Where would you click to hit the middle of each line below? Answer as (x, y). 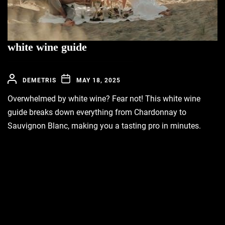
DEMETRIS (39, 80)
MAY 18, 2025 (98, 80)
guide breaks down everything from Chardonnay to (97, 112)
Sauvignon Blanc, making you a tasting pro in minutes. (104, 126)
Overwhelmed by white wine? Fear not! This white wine (104, 99)
